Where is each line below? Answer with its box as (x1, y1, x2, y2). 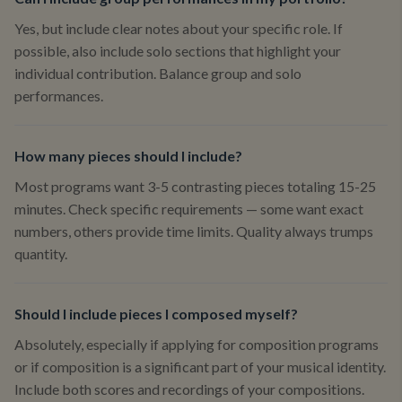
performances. (14, 87, 103, 104)
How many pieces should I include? (14, 147, 242, 164)
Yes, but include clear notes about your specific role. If (14, 20, 343, 37)
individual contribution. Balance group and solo (14, 65, 301, 82)
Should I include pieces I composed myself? (14, 305, 298, 322)
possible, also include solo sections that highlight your (14, 42, 341, 59)
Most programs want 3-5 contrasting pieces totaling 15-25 (14, 178, 376, 195)
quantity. (14, 245, 67, 262)
